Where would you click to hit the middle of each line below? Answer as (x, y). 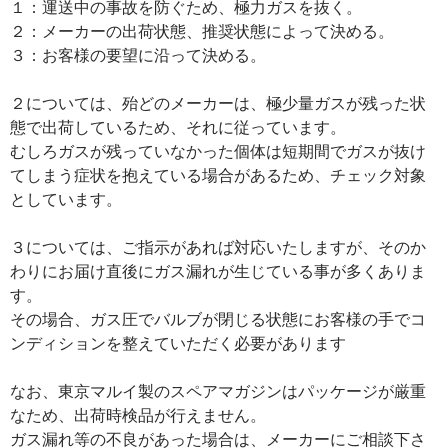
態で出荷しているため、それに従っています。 (178, 126)
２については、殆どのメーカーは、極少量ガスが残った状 (218, 102)
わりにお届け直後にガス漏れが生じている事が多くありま (218, 270)
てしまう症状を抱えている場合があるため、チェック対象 (218, 174)
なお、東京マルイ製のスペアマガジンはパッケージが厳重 (218, 390)
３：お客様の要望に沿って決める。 (138, 54)
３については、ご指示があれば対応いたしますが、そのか (218, 246)
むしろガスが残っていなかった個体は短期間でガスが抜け (218, 150)
